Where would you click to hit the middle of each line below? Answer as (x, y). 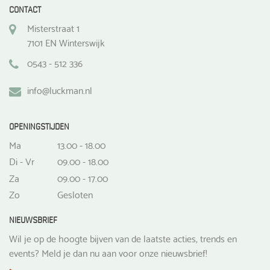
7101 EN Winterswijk (66, 42)
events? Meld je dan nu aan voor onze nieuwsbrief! (108, 253)
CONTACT (25, 10)
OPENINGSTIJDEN (39, 127)
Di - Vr (22, 161)
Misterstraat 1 (53, 28)
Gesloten (75, 193)
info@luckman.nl (60, 90)
